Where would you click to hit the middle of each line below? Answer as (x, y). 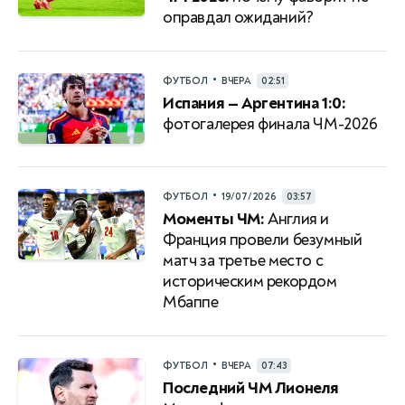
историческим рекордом (250, 281)
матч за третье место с (243, 260)
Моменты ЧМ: (214, 219)
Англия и (297, 219)
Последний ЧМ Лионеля (251, 388)
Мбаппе (191, 302)
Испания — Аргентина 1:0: (254, 103)
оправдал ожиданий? (238, 17)
